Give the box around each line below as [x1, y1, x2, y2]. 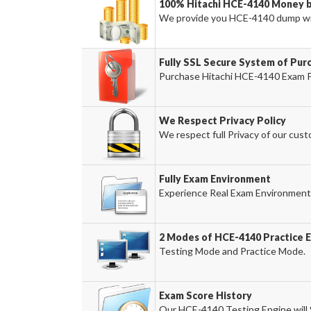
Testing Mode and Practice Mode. [158, 245, 305, 257]
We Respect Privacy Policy [158, 115, 286, 126]
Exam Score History [158, 289, 252, 301]
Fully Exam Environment [158, 173, 271, 185]
